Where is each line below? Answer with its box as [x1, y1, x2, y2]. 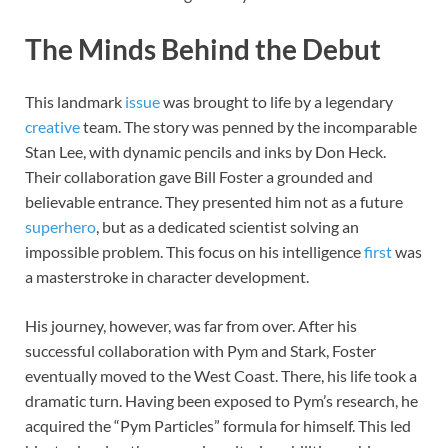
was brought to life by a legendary [160, 92, 393, 112]
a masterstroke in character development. [25, 267, 309, 287]
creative [25, 117, 80, 137]
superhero [25, 217, 96, 237]
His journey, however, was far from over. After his [25, 316, 357, 336]
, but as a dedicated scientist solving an [96, 217, 359, 237]
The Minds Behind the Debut [25, 32, 381, 67]
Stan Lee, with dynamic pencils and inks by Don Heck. [25, 142, 386, 162]
